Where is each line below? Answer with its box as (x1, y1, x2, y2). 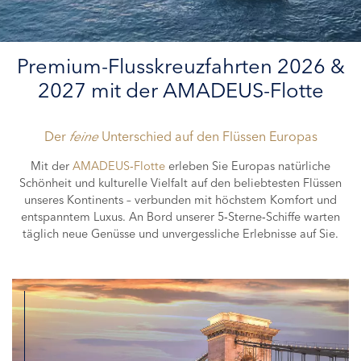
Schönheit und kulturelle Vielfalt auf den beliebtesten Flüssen (19, 176, 342, 190)
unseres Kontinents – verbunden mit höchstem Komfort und (24, 193, 337, 207)
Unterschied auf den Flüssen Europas (101, 128, 317, 144)
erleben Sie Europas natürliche (165, 159, 330, 173)
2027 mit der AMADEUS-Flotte (37, 77, 324, 102)
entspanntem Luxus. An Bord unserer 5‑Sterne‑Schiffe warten (21, 210, 340, 224)
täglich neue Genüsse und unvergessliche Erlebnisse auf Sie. (23, 226, 338, 241)
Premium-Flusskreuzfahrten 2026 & (16, 53, 345, 78)
